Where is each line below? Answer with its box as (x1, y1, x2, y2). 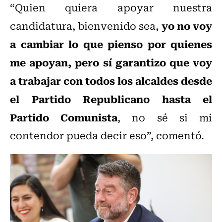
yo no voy (161, 17, 213, 34)
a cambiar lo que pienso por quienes (10, 36, 212, 52)
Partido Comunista (10, 109, 118, 125)
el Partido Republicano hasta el (10, 91, 212, 107)
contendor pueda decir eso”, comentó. (10, 127, 204, 143)
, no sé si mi (117, 110, 213, 125)
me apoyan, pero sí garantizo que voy (10, 54, 212, 70)
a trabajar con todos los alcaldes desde (10, 72, 212, 89)
